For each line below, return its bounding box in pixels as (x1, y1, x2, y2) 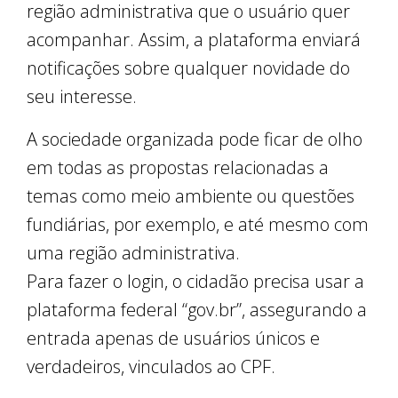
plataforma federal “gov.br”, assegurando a (27, 298, 367, 322)
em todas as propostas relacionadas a (27, 155, 329, 180)
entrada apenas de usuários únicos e (27, 326, 320, 351)
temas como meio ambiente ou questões (27, 184, 354, 209)
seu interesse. (27, 84, 137, 109)
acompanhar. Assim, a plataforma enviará (27, 28, 361, 52)
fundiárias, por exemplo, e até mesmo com (27, 212, 369, 237)
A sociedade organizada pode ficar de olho (27, 127, 362, 152)
